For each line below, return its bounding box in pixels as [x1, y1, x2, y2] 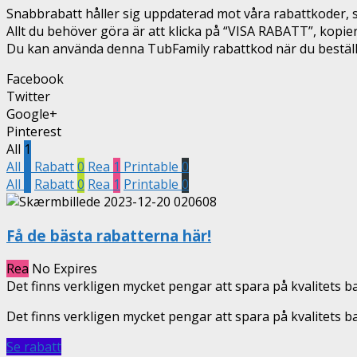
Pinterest [6, 122, 61, 140]
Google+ [6, 104, 57, 123]
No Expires [32, 260, 97, 278]
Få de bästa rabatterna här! [6, 225, 211, 245]
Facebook [6, 69, 64, 88]
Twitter [6, 87, 50, 105]
